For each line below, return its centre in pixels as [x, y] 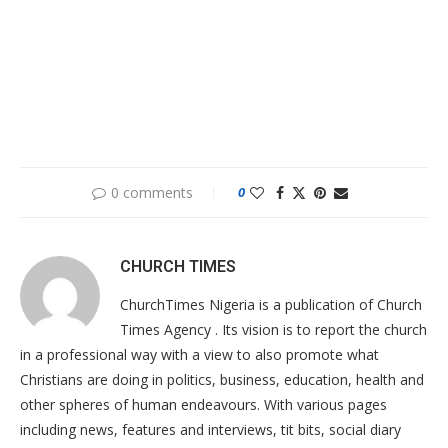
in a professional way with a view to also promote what [199, 354]
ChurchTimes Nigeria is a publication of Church [271, 304]
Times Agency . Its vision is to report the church [273, 329]
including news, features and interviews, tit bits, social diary [210, 429]
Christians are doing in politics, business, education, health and [222, 379]
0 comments [152, 192]
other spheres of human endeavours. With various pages [203, 404]
